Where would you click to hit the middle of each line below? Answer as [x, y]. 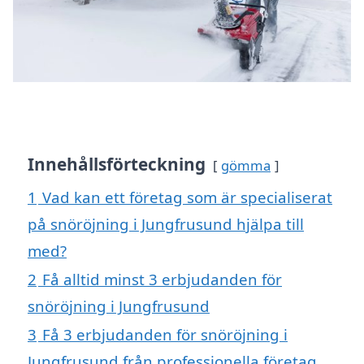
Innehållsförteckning [117, 165]
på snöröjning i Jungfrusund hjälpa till [166, 224]
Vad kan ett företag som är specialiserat [187, 197]
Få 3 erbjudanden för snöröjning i [165, 335]
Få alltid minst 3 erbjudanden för [162, 279]
